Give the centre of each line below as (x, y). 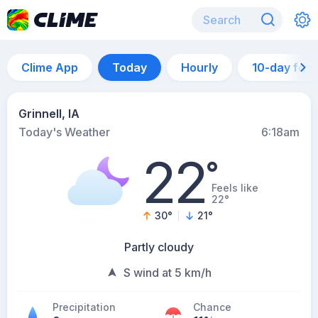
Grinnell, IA (49, 114)
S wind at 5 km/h (168, 273)
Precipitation (84, 307)
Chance (212, 307)
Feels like (235, 188)
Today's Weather (64, 132)
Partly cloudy (159, 247)
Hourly (199, 67)
